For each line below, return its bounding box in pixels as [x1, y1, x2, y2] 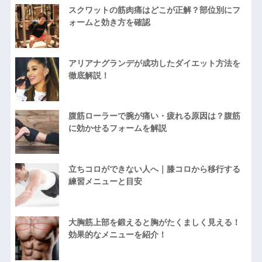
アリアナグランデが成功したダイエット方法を [68, 58, 240, 68]
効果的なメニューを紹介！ [68, 229, 167, 239]
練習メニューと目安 [68, 177, 142, 187]
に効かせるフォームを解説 [68, 123, 167, 133]
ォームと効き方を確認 [68, 18, 150, 27]
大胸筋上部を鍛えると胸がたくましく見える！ [68, 217, 240, 227]
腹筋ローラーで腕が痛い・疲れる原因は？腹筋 [68, 111, 240, 121]
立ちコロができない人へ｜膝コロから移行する [68, 164, 240, 174]
